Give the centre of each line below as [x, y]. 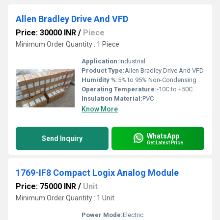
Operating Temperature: [119, 89]
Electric [133, 215]
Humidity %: [100, 80]
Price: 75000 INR [46, 186]
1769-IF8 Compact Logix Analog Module [97, 173]
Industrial [132, 61]
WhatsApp [163, 136]
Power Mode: [102, 215]
